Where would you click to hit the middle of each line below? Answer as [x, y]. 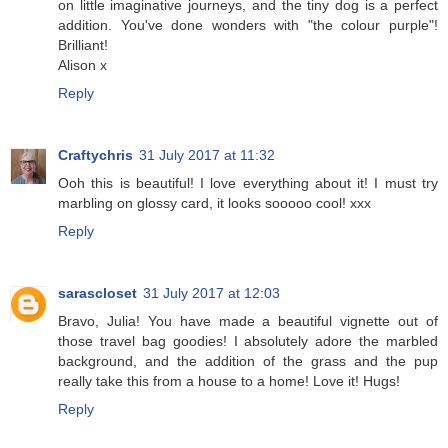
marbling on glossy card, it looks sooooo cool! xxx [214, 203]
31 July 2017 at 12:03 [211, 293]
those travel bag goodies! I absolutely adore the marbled [248, 341]
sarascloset [97, 293]
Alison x [82, 65]
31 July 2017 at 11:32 [207, 155]
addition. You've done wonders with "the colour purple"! [248, 25]
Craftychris [95, 155]
